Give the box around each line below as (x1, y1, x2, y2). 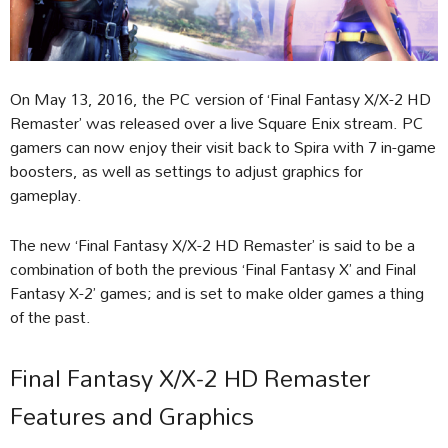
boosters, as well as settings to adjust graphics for (10, 154, 363, 188)
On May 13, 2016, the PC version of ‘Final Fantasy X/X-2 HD (10, 82, 431, 116)
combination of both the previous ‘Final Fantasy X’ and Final (10, 252, 416, 286)
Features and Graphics (10, 391, 254, 442)
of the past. (10, 300, 91, 334)
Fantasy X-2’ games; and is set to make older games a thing (10, 276, 424, 310)
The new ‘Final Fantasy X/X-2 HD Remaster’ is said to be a (10, 228, 415, 262)
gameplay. (10, 178, 82, 212)
